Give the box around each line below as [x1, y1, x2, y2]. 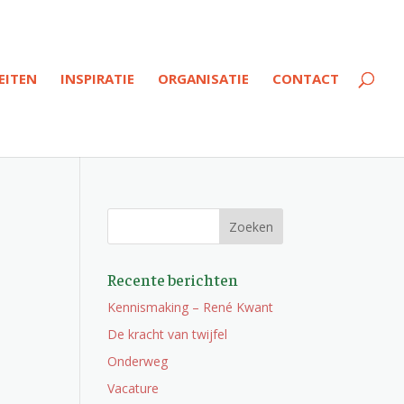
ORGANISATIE [158, 69, 249, 87]
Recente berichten [107, 269, 239, 289]
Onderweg [107, 353, 169, 370]
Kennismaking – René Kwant [107, 298, 274, 316]
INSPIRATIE [60, 69, 134, 87]
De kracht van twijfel [107, 326, 228, 343]
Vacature [107, 380, 160, 397]
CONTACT [272, 69, 339, 87]
